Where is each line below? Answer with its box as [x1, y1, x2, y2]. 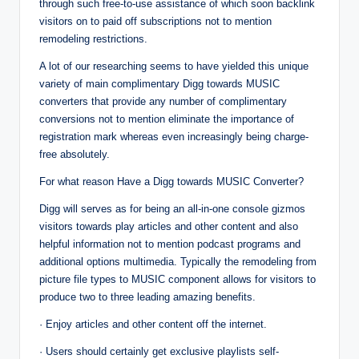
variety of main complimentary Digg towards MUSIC [39, 78, 280, 91]
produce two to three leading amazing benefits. [39, 291, 256, 304]
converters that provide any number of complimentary [39, 95, 287, 108]
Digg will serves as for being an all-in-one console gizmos [39, 203, 305, 216]
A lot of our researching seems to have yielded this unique [39, 60, 309, 73]
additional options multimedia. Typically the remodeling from [39, 256, 317, 268]
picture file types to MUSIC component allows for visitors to [39, 273, 316, 286]
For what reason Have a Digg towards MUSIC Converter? [39, 175, 304, 188]
